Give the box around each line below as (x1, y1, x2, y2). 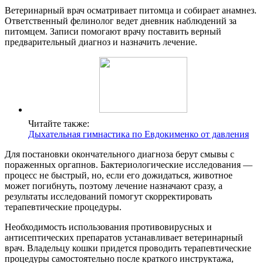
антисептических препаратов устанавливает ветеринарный (5, 232, 243, 243)
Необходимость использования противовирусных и (5, 222, 212, 232)
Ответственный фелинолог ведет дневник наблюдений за (5, 16, 237, 26)
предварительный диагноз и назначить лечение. (5, 37, 197, 48)
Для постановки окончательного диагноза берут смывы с (5, 149, 234, 160)
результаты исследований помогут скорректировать (5, 191, 212, 202)
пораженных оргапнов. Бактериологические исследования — (5, 160, 252, 170)
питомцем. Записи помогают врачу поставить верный (5, 26, 221, 37)
